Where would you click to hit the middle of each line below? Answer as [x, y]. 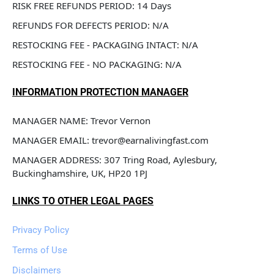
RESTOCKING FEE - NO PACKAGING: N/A [97, 64]
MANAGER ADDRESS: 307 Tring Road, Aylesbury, [116, 160]
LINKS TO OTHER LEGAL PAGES [83, 201]
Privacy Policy [41, 230]
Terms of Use [40, 250]
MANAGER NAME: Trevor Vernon [81, 120]
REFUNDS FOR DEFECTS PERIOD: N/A [91, 25]
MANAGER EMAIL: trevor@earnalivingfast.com [110, 140]
